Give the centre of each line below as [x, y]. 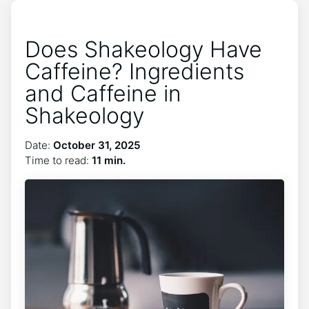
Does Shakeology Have [143, 49]
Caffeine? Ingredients [134, 71]
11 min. [109, 160]
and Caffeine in [103, 93]
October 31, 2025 [97, 145]
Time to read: [58, 160]
